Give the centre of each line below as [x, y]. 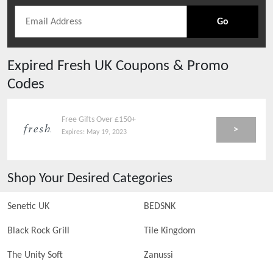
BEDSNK [160, 207]
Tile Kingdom [170, 231]
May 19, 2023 [107, 132]
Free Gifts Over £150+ [99, 119]
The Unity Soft [35, 255]
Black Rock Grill [38, 231]
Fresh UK [85, 66]
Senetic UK [28, 207]
